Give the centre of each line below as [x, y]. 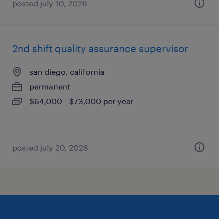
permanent [50, 86]
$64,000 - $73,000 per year [81, 101]
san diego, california [67, 72]
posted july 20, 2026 [50, 147]
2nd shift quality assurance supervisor [100, 48]
